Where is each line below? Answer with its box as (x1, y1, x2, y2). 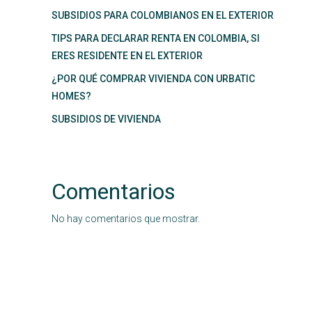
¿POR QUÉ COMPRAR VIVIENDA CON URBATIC (52, 73, 255, 84)
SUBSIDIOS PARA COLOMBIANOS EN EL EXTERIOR (52, 10, 274, 21)
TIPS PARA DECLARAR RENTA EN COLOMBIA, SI (52, 33, 260, 44)
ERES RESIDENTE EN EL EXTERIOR (52, 50, 203, 61)
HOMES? (52, 91, 91, 102)
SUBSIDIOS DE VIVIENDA (52, 114, 161, 125)
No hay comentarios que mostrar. (52, 213, 200, 224)
